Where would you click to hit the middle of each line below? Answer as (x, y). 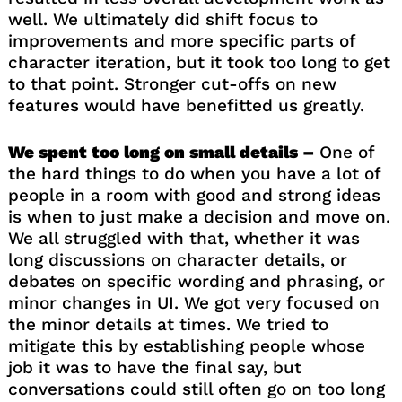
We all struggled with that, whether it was (184, 239)
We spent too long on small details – (161, 153)
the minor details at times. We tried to (168, 325)
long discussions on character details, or (177, 260)
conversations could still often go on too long (196, 389)
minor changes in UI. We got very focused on (193, 303)
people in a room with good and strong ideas (194, 196)
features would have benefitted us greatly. (186, 105)
